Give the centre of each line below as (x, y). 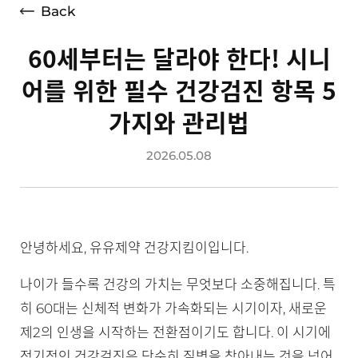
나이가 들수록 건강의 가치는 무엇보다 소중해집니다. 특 (178, 284)
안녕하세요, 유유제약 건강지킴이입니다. (134, 248)
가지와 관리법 (179, 122)
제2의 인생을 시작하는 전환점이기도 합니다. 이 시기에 (175, 332)
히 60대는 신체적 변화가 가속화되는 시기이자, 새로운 (173, 308)
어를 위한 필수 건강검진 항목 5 (179, 90)
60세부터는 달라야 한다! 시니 (179, 58)
